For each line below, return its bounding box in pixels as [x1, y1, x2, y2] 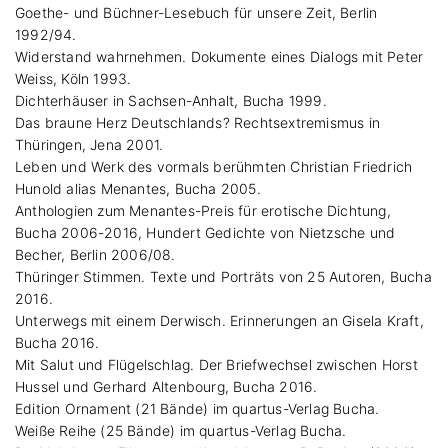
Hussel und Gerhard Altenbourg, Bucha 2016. [15, 377, 318, 395]
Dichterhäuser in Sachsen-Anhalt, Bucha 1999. [15, 91, 327, 109]
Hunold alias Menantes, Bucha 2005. [15, 179, 261, 197]
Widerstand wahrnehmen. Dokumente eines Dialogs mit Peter [15, 47, 424, 65]
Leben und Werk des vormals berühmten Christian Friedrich [15, 157, 413, 175]
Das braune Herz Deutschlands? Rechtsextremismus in [15, 113, 381, 131]
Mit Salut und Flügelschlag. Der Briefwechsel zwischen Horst [15, 355, 418, 373]
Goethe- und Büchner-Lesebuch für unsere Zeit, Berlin [15, 3, 378, 21]
